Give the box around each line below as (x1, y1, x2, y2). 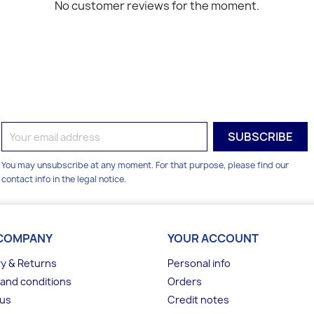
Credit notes (168, 293, 229, 306)
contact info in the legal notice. (1, 173, 127, 185)
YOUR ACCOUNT (168, 231, 259, 246)
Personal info (168, 257, 231, 270)
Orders (168, 275, 202, 288)
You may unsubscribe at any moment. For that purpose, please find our (1, 159, 289, 171)
